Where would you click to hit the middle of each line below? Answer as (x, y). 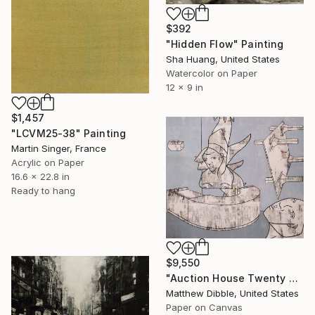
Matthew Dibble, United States (232, 294)
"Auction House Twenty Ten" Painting (293, 278)
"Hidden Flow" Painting (225, 44)
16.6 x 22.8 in (40, 177)
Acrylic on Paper (48, 163)
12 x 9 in (185, 87)
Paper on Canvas (204, 308)
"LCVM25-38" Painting (69, 134)
